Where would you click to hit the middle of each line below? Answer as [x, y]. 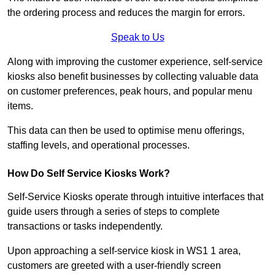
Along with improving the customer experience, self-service [135, 62]
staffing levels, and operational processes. [99, 145]
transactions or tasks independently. [86, 227]
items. [21, 106]
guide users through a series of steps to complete [114, 212]
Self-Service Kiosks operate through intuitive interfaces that [135, 197]
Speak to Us [137, 37]
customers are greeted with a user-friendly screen [114, 266]
